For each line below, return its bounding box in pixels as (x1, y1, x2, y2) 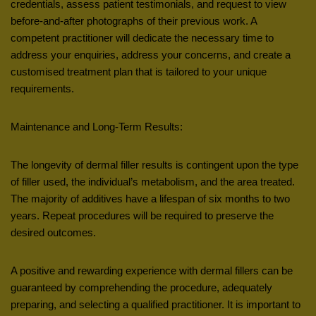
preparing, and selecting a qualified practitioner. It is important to (11, 298, 300, 310)
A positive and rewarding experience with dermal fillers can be (11, 264, 293, 276)
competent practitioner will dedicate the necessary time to (11, 31, 274, 44)
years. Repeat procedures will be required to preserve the (11, 209, 274, 221)
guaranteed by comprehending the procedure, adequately (11, 281, 272, 293)
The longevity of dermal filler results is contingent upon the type (11, 158, 298, 171)
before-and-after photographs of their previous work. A (11, 14, 257, 27)
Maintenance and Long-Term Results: (11, 120, 183, 133)
